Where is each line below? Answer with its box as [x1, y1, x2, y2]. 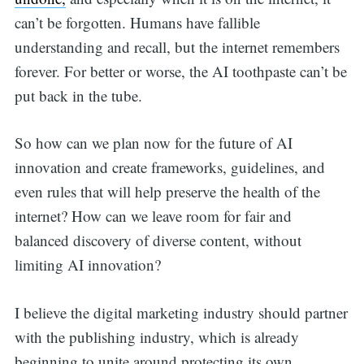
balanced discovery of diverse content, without [14, 230, 301, 251]
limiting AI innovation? [14, 254, 166, 275]
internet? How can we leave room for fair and [14, 206, 292, 227]
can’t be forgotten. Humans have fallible [14, 11, 260, 32]
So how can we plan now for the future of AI [14, 132, 292, 154]
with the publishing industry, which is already [14, 326, 299, 347]
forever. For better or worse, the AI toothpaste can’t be [14, 60, 347, 81]
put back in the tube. [14, 84, 142, 106]
